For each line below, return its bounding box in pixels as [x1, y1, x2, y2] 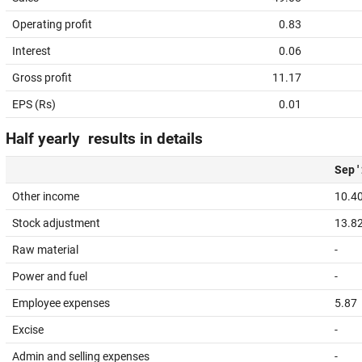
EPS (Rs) [12, 98, 56, 111]
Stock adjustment [12, 217, 100, 229]
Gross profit [12, 71, 72, 84]
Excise [12, 323, 44, 336]
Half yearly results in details [6, 130, 203, 148]
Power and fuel [12, 270, 87, 283]
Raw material [12, 243, 78, 256]
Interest [12, 44, 51, 57]
